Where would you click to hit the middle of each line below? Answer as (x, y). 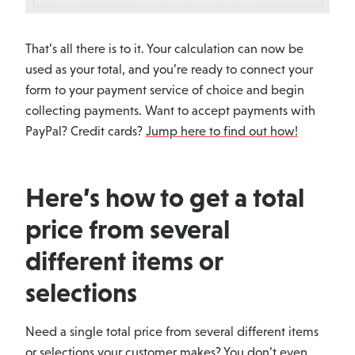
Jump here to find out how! (222, 132)
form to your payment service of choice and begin (165, 90)
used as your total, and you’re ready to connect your (169, 70)
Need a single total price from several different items (172, 332)
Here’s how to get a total (165, 198)
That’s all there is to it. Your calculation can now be (164, 49)
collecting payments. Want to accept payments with (170, 111)
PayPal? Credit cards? (86, 132)
